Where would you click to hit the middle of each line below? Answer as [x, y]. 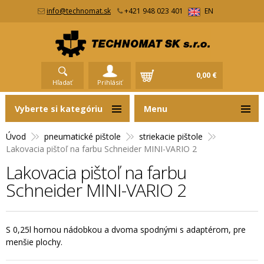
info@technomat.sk [79, 11]
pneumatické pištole [82, 136]
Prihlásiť [110, 82]
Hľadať [62, 82]
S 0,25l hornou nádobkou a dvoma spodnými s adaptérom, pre [126, 229]
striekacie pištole [171, 136]
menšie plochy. [34, 242]
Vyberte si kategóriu [58, 108]
